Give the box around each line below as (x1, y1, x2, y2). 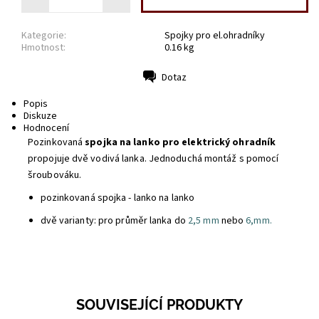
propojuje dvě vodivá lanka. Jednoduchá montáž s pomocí (28, 152, 279, 166)
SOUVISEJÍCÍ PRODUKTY (76, 296, 243, 313)
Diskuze (23, 109, 57, 123)
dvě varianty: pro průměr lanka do (40, 214, 188, 228)
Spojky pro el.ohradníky (164, 28, 265, 43)
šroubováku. (28, 168, 82, 182)
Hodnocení (23, 121, 69, 135)
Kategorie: (21, 28, 66, 43)
